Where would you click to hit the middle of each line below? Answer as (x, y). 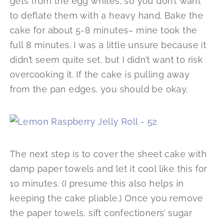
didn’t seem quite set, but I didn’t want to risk (107, 60)
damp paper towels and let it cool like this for (109, 169)
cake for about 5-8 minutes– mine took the (104, 30)
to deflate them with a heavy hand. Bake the (107, 16)
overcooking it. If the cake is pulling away (100, 75)
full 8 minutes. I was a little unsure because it (108, 45)
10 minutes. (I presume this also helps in (97, 184)
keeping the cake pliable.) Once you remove (107, 198)
